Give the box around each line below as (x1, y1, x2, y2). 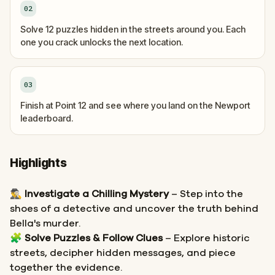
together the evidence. (10, 263, 122, 273)
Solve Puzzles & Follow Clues (25, 233, 163, 243)
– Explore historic (163, 233, 250, 243)
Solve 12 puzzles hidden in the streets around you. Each (20, 24, 246, 34)
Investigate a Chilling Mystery (25, 189, 169, 199)
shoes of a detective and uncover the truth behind (10, 204, 258, 214)
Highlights (10, 156, 67, 170)
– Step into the (169, 189, 243, 199)
